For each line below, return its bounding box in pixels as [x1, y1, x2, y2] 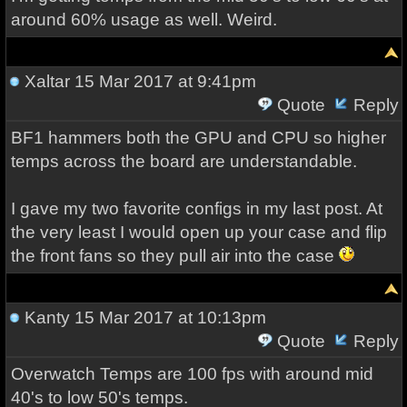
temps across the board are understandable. [10, 152, 362, 171]
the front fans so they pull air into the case [10, 246, 339, 265]
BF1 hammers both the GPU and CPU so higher [10, 128, 386, 147]
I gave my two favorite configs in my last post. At [10, 199, 382, 218]
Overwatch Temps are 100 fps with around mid [10, 364, 373, 383]
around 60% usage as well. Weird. [10, 10, 277, 29]
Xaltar [24, 72, 70, 91]
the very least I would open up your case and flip [10, 223, 387, 242]
